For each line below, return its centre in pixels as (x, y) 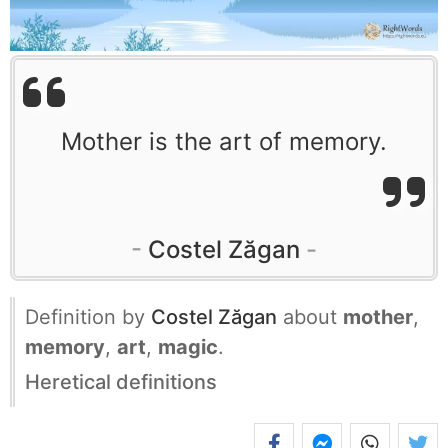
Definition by (88, 316)
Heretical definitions (121, 381)
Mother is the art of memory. (224, 141)
